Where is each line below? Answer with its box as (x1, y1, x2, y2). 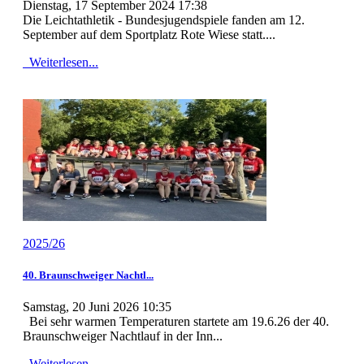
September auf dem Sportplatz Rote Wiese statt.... (23, 27, 275, 41)
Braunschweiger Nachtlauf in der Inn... (23, 329, 223, 343)
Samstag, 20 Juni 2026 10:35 (23, 300, 171, 314)
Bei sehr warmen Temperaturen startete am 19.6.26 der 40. (23, 314, 329, 328)
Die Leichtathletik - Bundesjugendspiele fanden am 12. (23, 12, 305, 27)
